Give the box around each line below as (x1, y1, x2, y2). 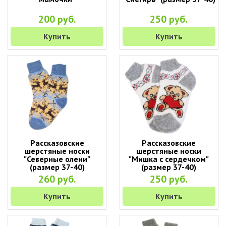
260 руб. (38, 173, 76, 186)
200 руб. (38, 13, 76, 26)
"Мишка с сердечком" (129, 154, 209, 164)
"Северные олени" (24, 154, 91, 164)
